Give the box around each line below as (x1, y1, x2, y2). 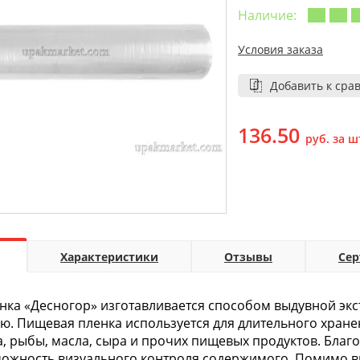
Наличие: (238, 6, 297, 25)
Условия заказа (238, 42, 323, 58)
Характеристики (60, 249, 158, 265)
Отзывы (224, 249, 272, 265)
